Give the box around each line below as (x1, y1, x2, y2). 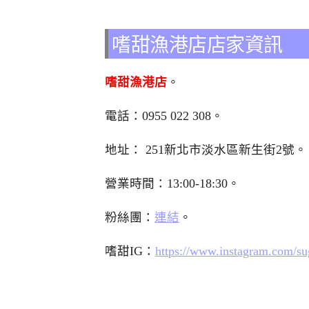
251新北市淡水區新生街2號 (146, 142, 295, 157)
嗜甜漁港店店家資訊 (112, 30, 283, 57)
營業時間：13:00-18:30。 (105, 176, 240, 190)
